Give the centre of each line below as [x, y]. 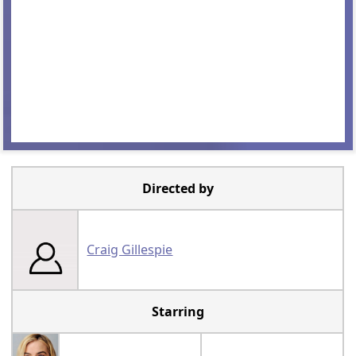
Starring [178, 312]
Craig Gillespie [130, 250]
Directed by [178, 189]
